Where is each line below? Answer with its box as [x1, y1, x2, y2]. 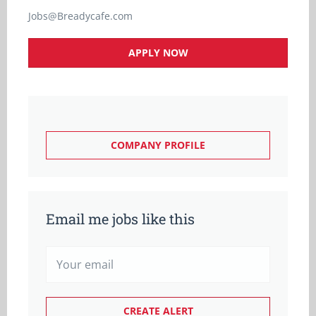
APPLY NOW [128, 46, 188, 59]
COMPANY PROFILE [111, 138, 205, 152]
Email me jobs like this [46, 209, 195, 228]
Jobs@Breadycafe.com [28, 9, 133, 23]
